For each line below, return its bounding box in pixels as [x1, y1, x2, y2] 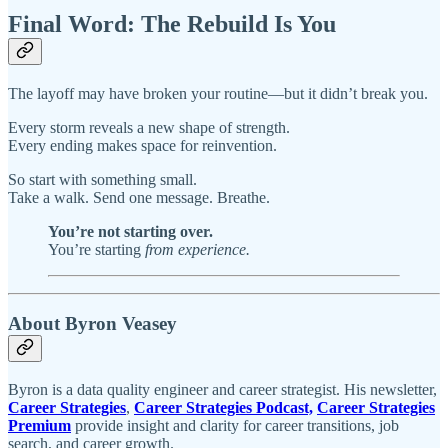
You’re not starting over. [48, 222, 213, 240]
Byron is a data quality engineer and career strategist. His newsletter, [8, 380, 437, 398]
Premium [8, 416, 71, 434]
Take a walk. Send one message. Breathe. [8, 188, 270, 206]
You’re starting [48, 240, 145, 258]
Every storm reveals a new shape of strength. [8, 118, 290, 136]
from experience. [145, 240, 250, 258]
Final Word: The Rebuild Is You [8, 10, 336, 37]
